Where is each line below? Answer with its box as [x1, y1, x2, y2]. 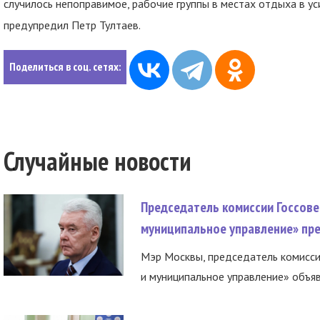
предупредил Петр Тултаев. [4, 18, 141, 32]
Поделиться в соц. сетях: [9, 59, 121, 74]
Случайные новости [4, 144, 191, 178]
